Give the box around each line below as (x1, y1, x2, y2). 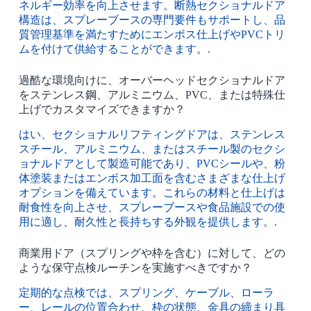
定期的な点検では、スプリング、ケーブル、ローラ (18, 286, 274, 299)
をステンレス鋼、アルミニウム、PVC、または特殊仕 (18, 89, 285, 101)
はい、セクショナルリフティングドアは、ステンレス (18, 128, 285, 140)
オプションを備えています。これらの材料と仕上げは (18, 186, 285, 199)
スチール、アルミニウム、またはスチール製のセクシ (18, 142, 285, 155)
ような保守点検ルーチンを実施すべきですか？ (18, 261, 252, 274)
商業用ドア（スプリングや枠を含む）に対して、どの (18, 246, 285, 259)
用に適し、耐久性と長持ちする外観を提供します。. (18, 215, 277, 228)
